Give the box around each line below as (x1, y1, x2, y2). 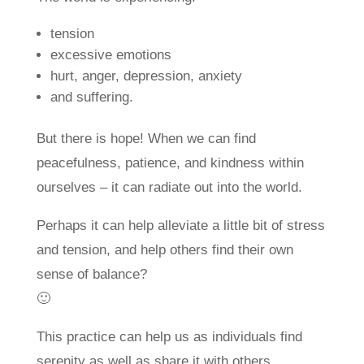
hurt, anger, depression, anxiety (50, 68, 242, 84)
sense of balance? (36, 266, 147, 282)
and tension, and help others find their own (36, 242, 293, 258)
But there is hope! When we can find (36, 131, 256, 146)
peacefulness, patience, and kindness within (36, 155, 304, 171)
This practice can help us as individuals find (36, 329, 302, 344)
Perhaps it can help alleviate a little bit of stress (36, 218, 325, 233)
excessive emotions (50, 47, 171, 63)
